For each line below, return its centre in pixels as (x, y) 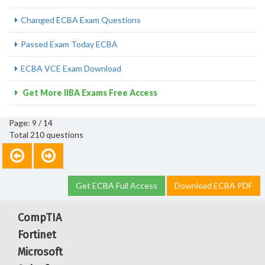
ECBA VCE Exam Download (71, 68)
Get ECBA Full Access (117, 185)
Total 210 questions (46, 135)
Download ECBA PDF (214, 185)
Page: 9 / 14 (31, 123)
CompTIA (40, 218)
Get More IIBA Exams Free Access (89, 93)
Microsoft (40, 252)
